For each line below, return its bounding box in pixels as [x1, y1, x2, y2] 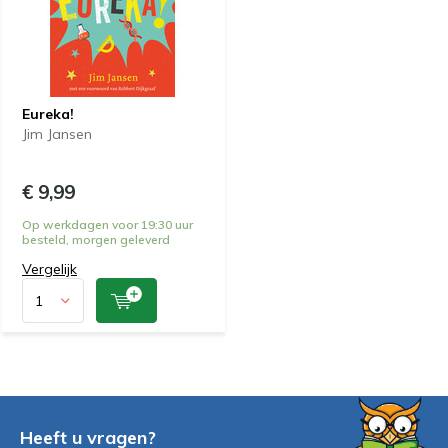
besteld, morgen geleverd [22, 232, 170, 247]
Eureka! [22, 105, 74, 123]
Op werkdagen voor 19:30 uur [22, 217, 193, 232]
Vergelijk [22, 260, 77, 278]
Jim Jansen [22, 125, 92, 143]
